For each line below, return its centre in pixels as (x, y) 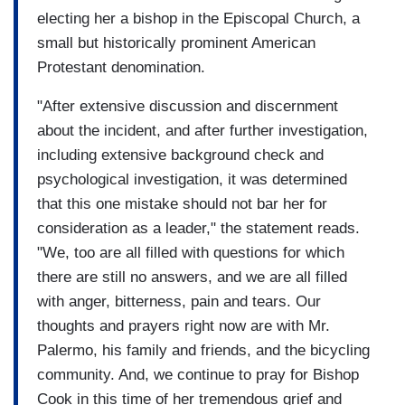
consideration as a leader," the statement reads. (198, 228)
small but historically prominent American (176, 42)
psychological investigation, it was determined (192, 179)
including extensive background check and (180, 155)
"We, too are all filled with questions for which (191, 252)
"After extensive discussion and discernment (188, 106)
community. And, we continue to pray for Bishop (198, 374)
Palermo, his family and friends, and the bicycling (203, 350)
